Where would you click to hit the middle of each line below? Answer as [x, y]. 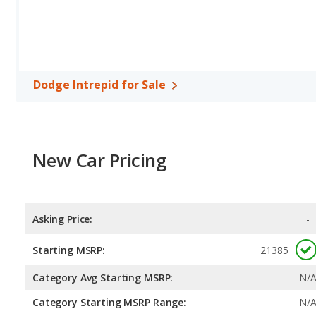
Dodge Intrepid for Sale [99, 85]
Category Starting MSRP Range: [109, 303]
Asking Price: [63, 219]
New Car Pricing [100, 160]
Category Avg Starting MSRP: [103, 278]
